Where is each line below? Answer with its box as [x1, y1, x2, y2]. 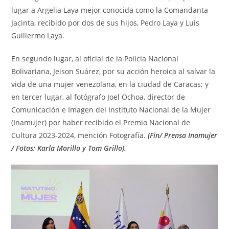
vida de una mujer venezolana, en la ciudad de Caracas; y [11, 79, 209, 89]
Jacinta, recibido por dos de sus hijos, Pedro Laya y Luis [11, 18, 200, 28]
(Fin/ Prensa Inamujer [146, 130, 218, 141]
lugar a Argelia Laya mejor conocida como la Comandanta [11, 5, 209, 15]
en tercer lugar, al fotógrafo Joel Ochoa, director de [11, 92, 186, 102]
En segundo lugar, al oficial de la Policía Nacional [11, 54, 179, 64]
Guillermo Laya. [11, 31, 65, 41]
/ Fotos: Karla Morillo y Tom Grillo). [11, 143, 127, 153]
